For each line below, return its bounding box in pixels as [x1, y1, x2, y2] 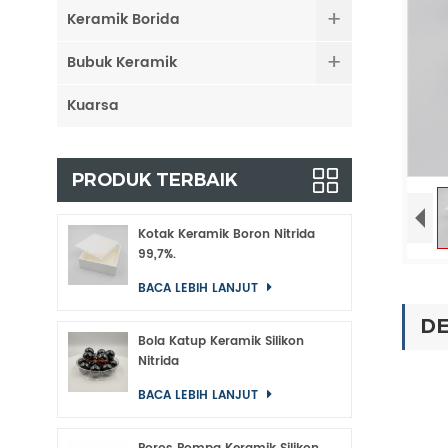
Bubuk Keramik [67, 51, 177, 74]
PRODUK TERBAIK [72, 169, 238, 191]
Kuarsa [67, 94, 119, 117]
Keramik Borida [67, 8, 180, 31]
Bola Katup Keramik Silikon [138, 332, 304, 351]
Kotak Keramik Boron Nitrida [138, 225, 315, 244]
